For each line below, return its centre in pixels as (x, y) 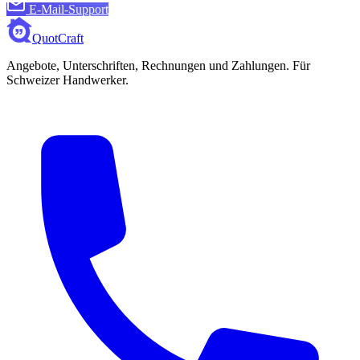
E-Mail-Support (69, 9)
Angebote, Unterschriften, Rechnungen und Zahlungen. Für (158, 65)
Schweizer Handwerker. (67, 80)
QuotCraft (58, 38)
